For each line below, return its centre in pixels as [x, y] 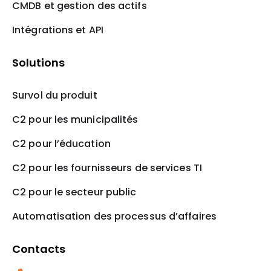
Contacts [39, 249]
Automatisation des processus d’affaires [114, 217]
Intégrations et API [58, 30]
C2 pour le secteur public [74, 192]
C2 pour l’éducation [61, 144]
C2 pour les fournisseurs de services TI [107, 168]
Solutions [38, 63]
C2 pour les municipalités [75, 120]
